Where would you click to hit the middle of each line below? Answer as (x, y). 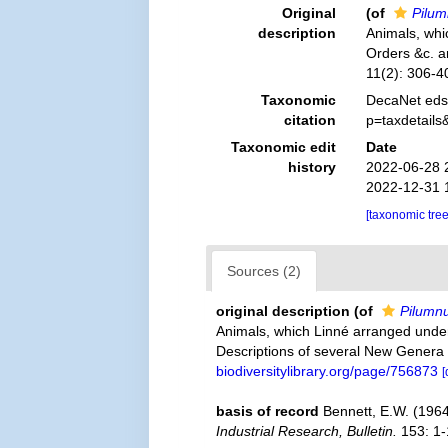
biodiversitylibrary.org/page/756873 (327, 371)
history (311, 167)
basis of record (268, 411)
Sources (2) (264, 271)
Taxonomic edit (283, 147)
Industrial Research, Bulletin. (307, 431)
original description (283, 311)
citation (309, 120)
